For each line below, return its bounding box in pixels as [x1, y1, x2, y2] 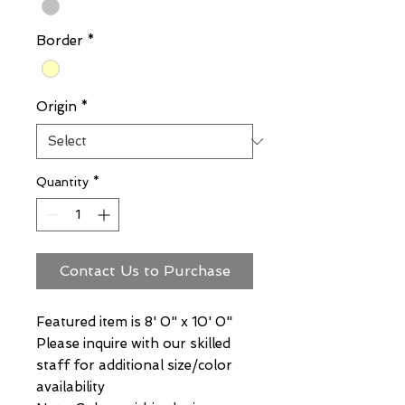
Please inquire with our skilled [36, 335, 231, 353]
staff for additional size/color [36, 357, 232, 374]
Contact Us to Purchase [59, 262, 231, 280]
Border [36, 33, 83, 50]
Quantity [36, 174, 89, 190]
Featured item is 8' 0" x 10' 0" [36, 314, 232, 331]
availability [36, 379, 105, 396]
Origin [36, 99, 77, 116]
